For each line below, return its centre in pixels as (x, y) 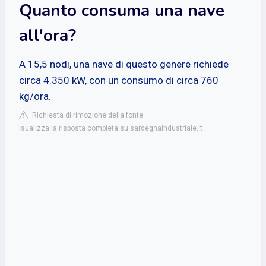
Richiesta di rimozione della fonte (86, 115)
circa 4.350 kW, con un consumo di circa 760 (119, 80)
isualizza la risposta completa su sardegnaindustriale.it (111, 128)
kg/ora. (35, 96)
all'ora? (47, 35)
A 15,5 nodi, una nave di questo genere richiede (124, 64)
